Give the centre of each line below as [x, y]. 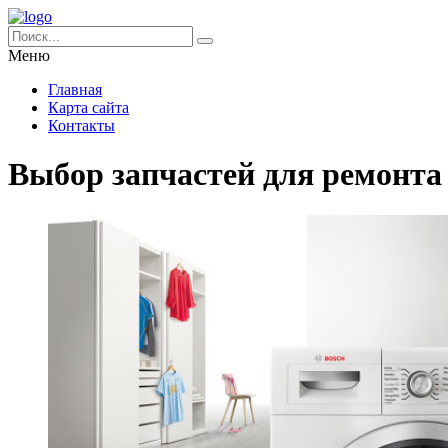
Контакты [81, 125]
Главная [75, 89]
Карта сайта [88, 107]
